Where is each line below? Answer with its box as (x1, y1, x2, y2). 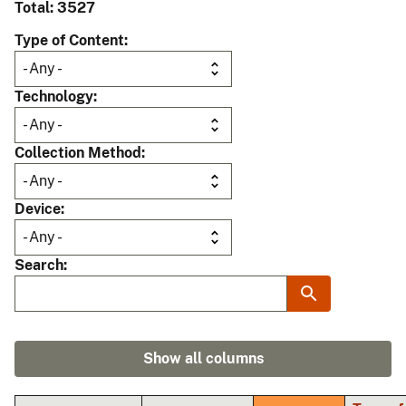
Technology (14, 88, 93, 106)
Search (14, 256, 63, 275)
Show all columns (142, 350, 264, 368)
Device (14, 200, 61, 218)
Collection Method (14, 144, 141, 162)
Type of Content (14, 32, 124, 50)
